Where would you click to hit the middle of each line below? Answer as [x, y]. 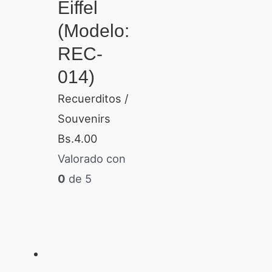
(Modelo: [93, 31]
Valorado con [91, 159]
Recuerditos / [93, 99]
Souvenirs [84, 119]
